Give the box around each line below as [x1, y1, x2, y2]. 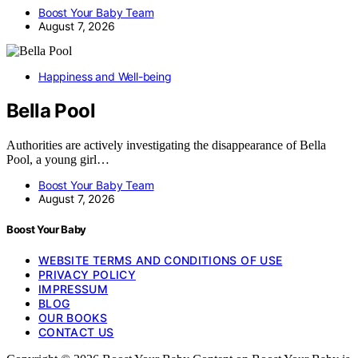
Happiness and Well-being [38, 69, 172, 83]
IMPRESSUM [38, 281, 109, 296]
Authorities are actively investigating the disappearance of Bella [6, 137, 326, 152]
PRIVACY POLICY [38, 267, 136, 281]
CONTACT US [38, 324, 114, 339]
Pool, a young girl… [6, 152, 109, 166]
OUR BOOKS [38, 310, 108, 324]
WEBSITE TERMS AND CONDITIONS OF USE [38, 253, 283, 267]
